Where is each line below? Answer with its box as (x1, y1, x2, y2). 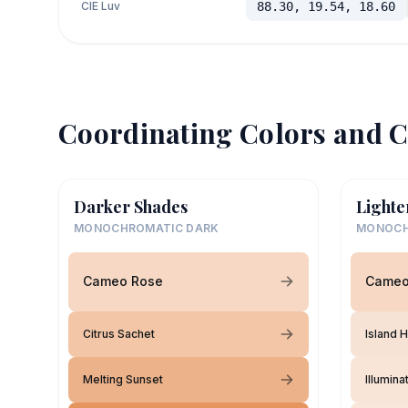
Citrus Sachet (83, 326, 155, 341)
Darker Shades (74, 195, 188, 218)
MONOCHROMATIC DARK (74, 220, 219, 235)
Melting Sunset (83, 372, 163, 386)
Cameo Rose (83, 273, 163, 289)
